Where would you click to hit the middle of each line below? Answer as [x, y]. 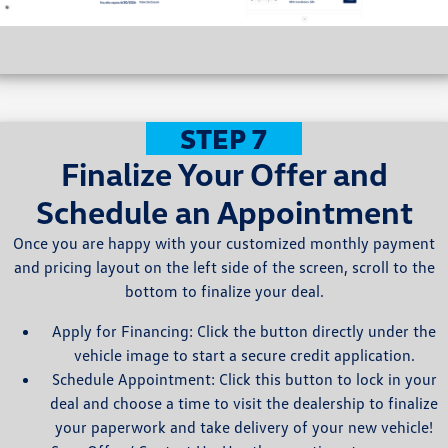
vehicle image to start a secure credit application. [244, 355]
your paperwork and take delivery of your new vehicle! [244, 427]
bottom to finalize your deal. [224, 291]
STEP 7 [223, 138]
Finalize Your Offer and [224, 174]
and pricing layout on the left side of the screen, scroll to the [224, 267]
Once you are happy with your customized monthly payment [224, 243]
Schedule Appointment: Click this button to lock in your [244, 379]
